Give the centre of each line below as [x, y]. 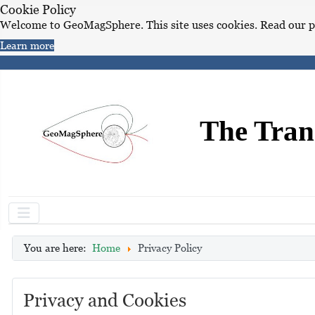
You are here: [58, 248]
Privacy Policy [169, 248]
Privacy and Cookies [104, 300]
